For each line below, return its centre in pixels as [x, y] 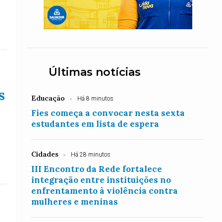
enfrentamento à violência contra [105, 191]
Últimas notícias [95, 72]
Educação [48, 98]
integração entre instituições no [101, 180]
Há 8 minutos [96, 99]
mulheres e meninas [75, 202]
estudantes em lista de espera [95, 124]
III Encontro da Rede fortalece [97, 169]
